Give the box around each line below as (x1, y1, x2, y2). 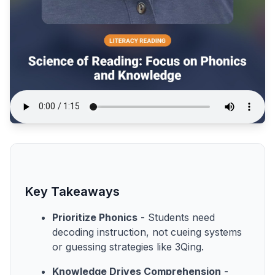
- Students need (137, 211, 215, 223)
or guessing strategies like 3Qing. (52, 240, 204, 253)
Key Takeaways (25, 184, 120, 199)
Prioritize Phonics (52, 211, 137, 223)
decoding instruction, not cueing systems (52, 225, 242, 238)
